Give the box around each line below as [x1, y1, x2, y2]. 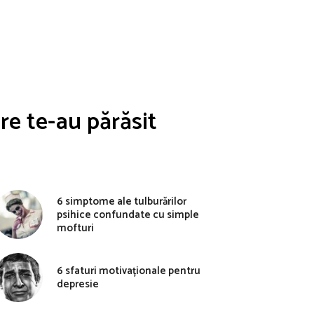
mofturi [57, 219, 94, 237]
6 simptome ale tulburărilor [57, 192, 186, 210]
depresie [57, 275, 99, 293]
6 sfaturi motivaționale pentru [57, 262, 200, 280]
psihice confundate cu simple [57, 205, 199, 224]
